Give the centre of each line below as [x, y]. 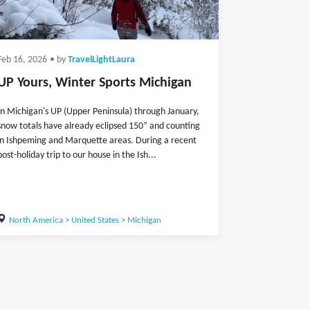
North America [36, 220]
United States [95, 220]
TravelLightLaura [101, 60]
